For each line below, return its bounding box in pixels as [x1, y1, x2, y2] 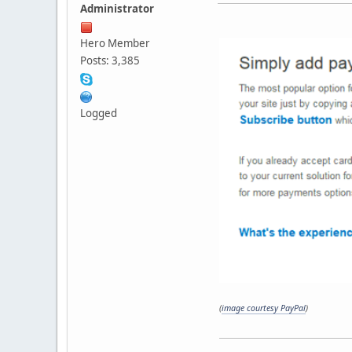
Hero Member [80, 36, 150, 51]
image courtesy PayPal [222, 302, 306, 314]
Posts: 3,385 [80, 53, 140, 68]
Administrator [80, 2, 154, 16]
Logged [80, 106, 117, 121]
